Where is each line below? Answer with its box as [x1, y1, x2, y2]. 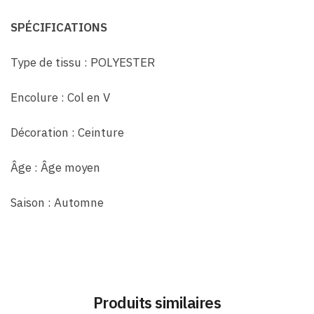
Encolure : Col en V [11, 90, 110, 106]
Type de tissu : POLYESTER [11, 55, 155, 71]
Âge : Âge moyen [11, 160, 100, 176]
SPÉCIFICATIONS [11, 20, 107, 36]
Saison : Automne [11, 195, 104, 211]
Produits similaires [93, 292, 221, 313]
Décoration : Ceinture [11, 125, 124, 141]
